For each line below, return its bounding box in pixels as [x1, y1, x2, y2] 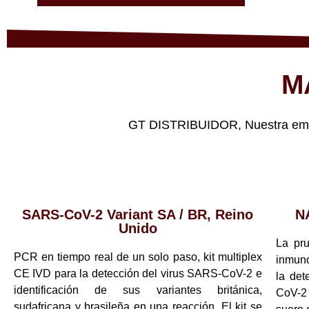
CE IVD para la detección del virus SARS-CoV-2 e [14, 267, 262, 279]
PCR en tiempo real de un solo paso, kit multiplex [14, 250, 262, 263]
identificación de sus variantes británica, [14, 283, 262, 296]
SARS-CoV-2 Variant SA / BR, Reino [22, 206, 254, 222]
